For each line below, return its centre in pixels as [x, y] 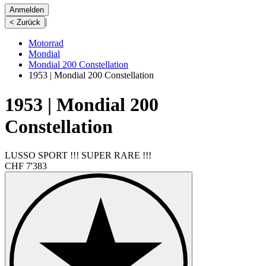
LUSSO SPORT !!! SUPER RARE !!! [78, 155]
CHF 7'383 [26, 166]
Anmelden [27, 10]
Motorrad [46, 43]
